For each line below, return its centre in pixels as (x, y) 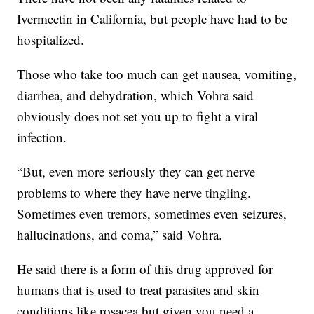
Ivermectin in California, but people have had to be (152, 19)
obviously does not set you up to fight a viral (138, 116)
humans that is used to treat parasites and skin (138, 290)
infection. (42, 137)
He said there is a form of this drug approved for (145, 269)
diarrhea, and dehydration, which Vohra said (136, 95)
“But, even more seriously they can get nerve (136, 172)
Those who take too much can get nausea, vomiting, (157, 74)
